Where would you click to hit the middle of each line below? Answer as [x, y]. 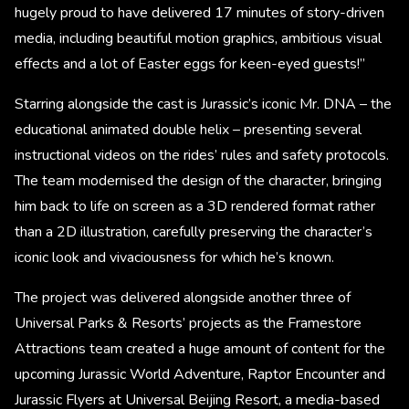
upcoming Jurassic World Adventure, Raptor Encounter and [200, 374]
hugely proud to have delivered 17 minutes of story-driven [199, 12]
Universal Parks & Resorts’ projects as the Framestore [188, 323]
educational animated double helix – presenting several [188, 129]
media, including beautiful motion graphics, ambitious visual [198, 38]
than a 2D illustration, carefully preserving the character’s [194, 231]
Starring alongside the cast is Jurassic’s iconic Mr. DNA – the [203, 104]
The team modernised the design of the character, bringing [198, 180]
